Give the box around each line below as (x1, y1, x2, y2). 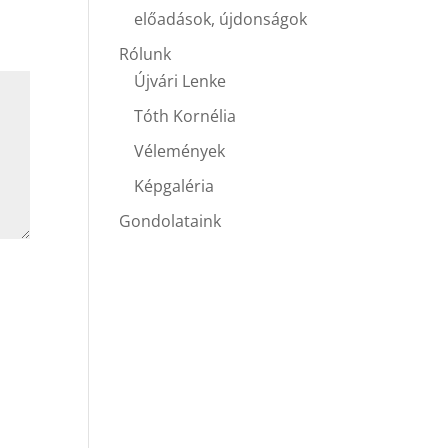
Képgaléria (134, 175, 215, 197)
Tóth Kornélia (134, 105, 237, 127)
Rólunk (119, 43, 172, 65)
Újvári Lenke (134, 70, 227, 92)
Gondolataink (119, 210, 222, 232)
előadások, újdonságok (134, 8, 308, 30)
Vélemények (134, 140, 226, 162)
